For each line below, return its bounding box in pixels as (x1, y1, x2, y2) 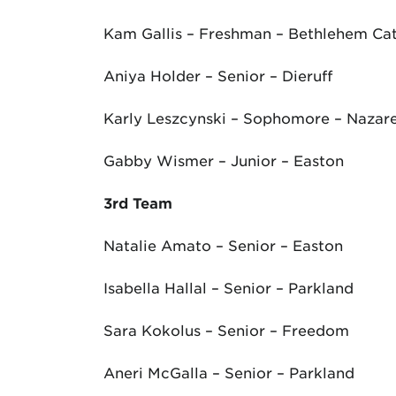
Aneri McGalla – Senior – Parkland (103, 363, 354, 381)
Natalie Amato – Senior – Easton (103, 236, 343, 254)
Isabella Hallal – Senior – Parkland (103, 278, 354, 296)
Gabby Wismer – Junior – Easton (103, 151, 344, 169)
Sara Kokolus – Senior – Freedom (103, 321, 349, 339)
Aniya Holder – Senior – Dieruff (103, 66, 332, 84)
